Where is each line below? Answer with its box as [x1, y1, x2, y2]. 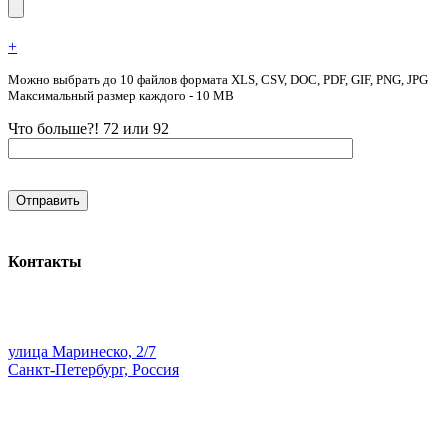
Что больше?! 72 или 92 [8, 120, 169, 138]
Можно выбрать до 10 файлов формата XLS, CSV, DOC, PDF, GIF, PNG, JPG [8, 72, 428, 88]
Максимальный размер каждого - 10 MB [8, 88, 234, 104]
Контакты [8, 252, 82, 270]
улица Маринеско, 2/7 [8, 342, 156, 360]
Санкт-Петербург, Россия [8, 360, 179, 378]
